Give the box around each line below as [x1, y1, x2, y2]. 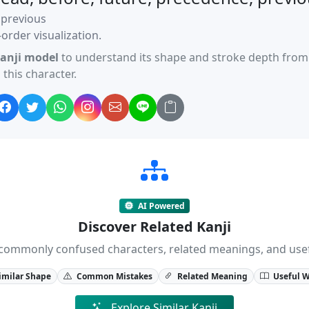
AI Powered [135, 199, 185, 212]
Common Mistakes [74, 270, 152, 282]
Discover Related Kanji [78, 217, 231, 236]
